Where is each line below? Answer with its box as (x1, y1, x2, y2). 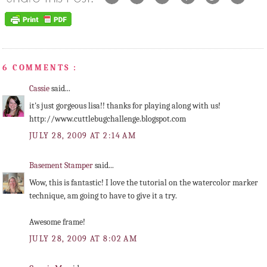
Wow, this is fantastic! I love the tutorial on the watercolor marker (29, 178, 258, 188)
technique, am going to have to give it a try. (29, 191, 177, 201)
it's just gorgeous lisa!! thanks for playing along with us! (29, 101, 221, 111)
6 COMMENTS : (2, 62, 78, 73)
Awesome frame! (29, 217, 85, 228)
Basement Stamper (29, 160, 95, 170)
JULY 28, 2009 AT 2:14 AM (29, 131, 136, 141)
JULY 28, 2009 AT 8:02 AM (29, 234, 138, 244)
